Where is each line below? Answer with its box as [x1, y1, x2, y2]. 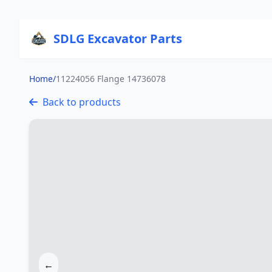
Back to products [42, 95, 121, 109]
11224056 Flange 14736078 [56, 73, 166, 84]
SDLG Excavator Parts [53, 30, 183, 47]
